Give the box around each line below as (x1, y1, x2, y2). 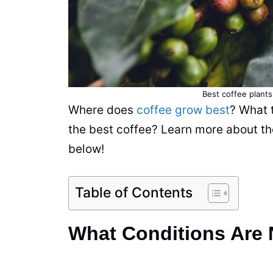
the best (68, 122, 116, 136)
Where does (68, 102, 136, 117)
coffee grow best (136, 102, 230, 117)
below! (68, 141, 107, 156)
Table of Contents (75, 184, 193, 202)
